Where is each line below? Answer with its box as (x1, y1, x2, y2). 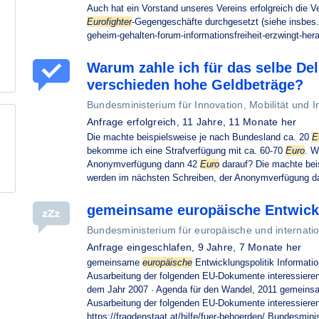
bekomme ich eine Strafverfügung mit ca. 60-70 (87, 145, 286, 156)
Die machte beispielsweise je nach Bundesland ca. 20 (87, 132, 312, 142)
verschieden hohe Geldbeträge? (87, 77, 303, 93)
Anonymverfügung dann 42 (87, 159, 200, 169)
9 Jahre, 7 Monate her (197, 241, 302, 253)
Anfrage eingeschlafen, (87, 241, 198, 253)
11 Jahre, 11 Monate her (182, 116, 297, 127)
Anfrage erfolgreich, (87, 116, 183, 127)
